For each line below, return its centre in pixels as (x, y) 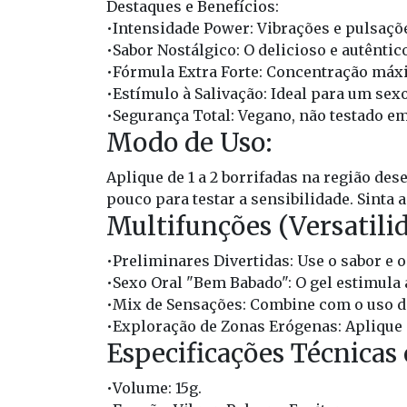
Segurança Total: (174, 115)
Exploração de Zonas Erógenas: (227, 326)
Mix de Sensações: (179, 304)
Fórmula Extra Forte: (188, 71)
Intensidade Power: (183, 28)
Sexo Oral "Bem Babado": (202, 282)
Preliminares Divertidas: (203, 260)
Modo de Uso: (189, 142)
